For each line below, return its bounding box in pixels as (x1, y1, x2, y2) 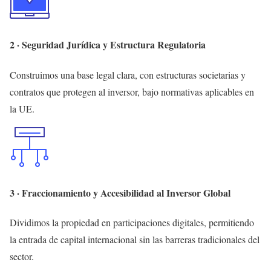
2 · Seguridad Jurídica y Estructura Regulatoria (10, 38, 206, 52)
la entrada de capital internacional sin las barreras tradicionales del (10, 233, 260, 246)
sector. (10, 250, 34, 263)
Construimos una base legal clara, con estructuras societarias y (10, 68, 246, 81)
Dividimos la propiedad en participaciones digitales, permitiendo (10, 216, 254, 229)
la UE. (10, 102, 34, 115)
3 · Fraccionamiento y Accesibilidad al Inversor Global (10, 185, 230, 200)
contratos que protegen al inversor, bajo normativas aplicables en (10, 85, 254, 98)
